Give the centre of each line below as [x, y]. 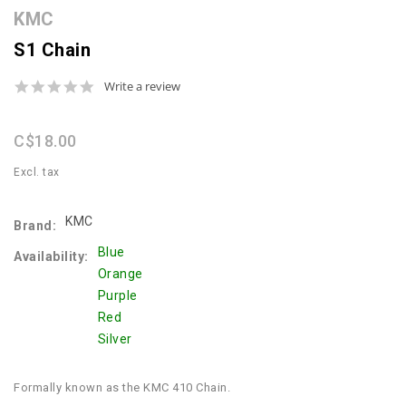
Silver [115, 338]
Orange [120, 273]
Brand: [35, 225]
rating [112, 116]
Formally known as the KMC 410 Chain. [122, 387]
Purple [117, 295]
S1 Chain [52, 49]
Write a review [142, 86]
